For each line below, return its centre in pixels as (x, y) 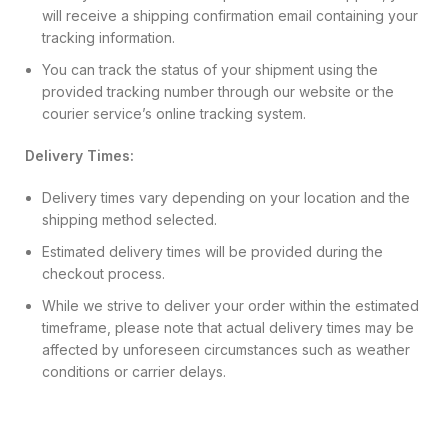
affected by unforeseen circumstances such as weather (226, 349)
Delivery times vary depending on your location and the (226, 197)
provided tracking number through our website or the (218, 91)
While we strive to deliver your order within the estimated (230, 305)
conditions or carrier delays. (134, 371)
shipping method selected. (129, 219)
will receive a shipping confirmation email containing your (230, 15)
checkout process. (103, 273)
